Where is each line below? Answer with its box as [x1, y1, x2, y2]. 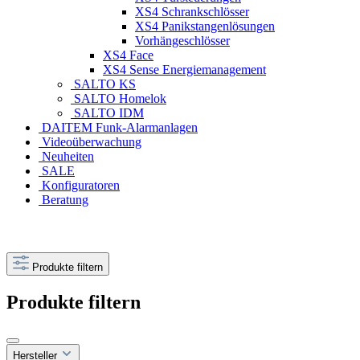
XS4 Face [103, 48, 153, 63]
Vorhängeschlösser [135, 34, 230, 48]
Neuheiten [39, 149, 94, 164]
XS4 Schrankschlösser [135, 5, 249, 19]
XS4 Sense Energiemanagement [103, 63, 266, 77]
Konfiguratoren [39, 178, 120, 193]
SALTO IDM [71, 106, 144, 121]
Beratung [39, 193, 88, 207]
